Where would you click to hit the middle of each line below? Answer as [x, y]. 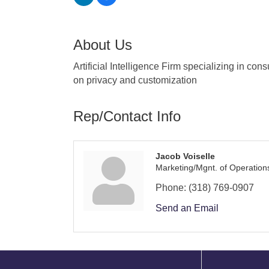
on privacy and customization [135, 80]
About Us [103, 44]
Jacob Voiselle [185, 156]
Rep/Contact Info [127, 116]
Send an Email [187, 208]
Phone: [171, 187]
